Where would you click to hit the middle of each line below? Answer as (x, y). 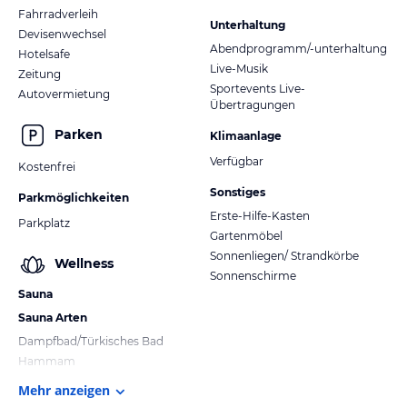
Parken (79, 135)
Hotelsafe (44, 54)
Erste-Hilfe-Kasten (260, 215)
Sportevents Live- (258, 88)
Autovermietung (64, 94)
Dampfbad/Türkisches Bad (91, 341)
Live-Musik (239, 68)
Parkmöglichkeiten (74, 197)
